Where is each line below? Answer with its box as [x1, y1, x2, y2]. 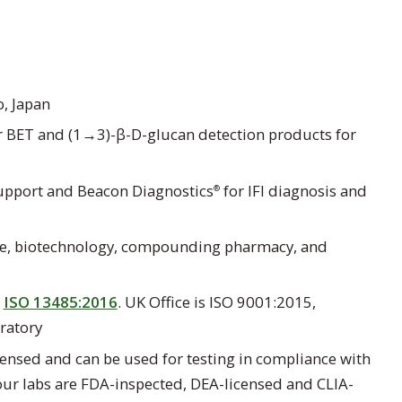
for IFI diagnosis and [219, 179, 367, 201]
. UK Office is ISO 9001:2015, [117, 292, 316, 313]
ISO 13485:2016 [3, 292, 118, 313]
